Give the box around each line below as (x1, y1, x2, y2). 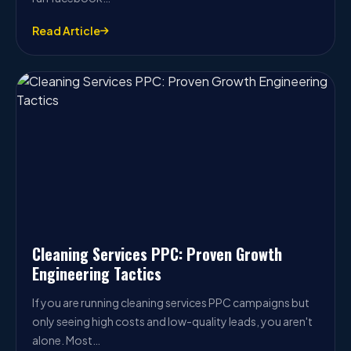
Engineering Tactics (32, 262, 161, 285)
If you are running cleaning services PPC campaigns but (32, 295, 309, 309)
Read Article (32, 24, 100, 38)
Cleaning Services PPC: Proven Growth (32, 242, 282, 266)
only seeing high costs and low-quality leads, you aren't (32, 314, 313, 328)
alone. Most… (32, 333, 100, 347)
